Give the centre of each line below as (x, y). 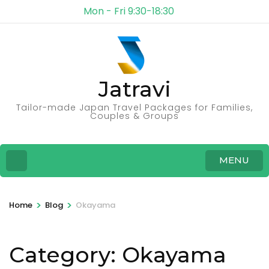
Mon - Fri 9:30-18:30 (128, 11)
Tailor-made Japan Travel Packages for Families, (134, 107)
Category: (65, 254)
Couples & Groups (134, 116)
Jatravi (134, 89)
